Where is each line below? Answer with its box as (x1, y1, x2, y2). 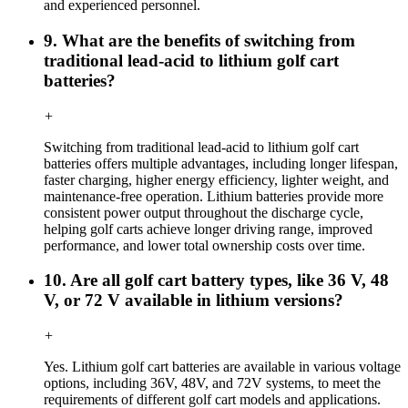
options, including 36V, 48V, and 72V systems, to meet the (44, 374, 381, 391)
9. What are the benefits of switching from (44, 30, 355, 50)
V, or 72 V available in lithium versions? (44, 291, 343, 311)
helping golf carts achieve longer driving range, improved (44, 220, 372, 237)
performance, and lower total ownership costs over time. (44, 237, 365, 253)
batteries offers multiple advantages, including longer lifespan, (44, 155, 398, 171)
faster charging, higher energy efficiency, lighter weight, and (44, 171, 389, 188)
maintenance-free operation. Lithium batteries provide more (44, 188, 383, 204)
